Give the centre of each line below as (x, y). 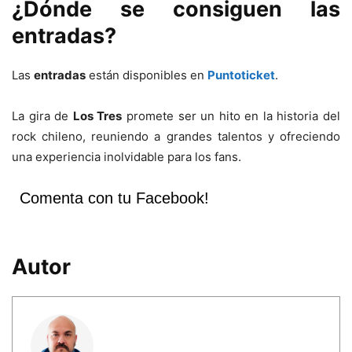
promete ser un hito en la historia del (231, 115)
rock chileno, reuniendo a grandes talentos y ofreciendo (176, 136)
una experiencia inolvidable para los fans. (126, 156)
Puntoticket (241, 75)
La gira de (42, 115)
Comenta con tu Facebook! (114, 198)
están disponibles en (147, 75)
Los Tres (97, 115)
